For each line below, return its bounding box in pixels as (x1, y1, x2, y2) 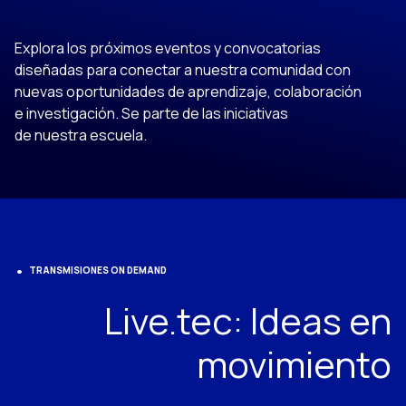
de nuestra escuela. (14, 125, 147, 145)
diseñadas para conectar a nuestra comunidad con (14, 60, 351, 80)
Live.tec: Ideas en (104, 295, 391, 345)
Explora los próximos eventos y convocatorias (14, 38, 324, 58)
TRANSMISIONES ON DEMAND (29, 264, 167, 276)
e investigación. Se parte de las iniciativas (14, 103, 288, 123)
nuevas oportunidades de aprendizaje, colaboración (14, 82, 364, 101)
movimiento (197, 339, 391, 389)
